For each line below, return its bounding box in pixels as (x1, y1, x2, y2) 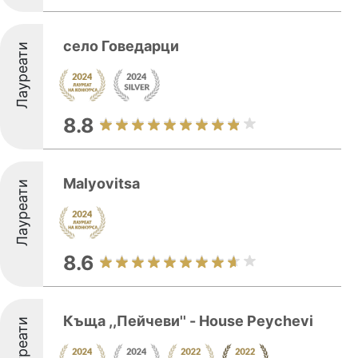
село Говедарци (63, 38, 179, 54)
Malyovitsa (63, 175, 140, 192)
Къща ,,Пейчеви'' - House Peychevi (63, 312, 313, 329)
